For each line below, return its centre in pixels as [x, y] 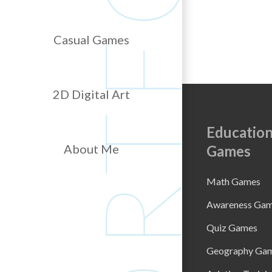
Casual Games [91, 39]
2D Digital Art [91, 94]
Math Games [233, 181]
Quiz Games [232, 227]
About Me [91, 148]
